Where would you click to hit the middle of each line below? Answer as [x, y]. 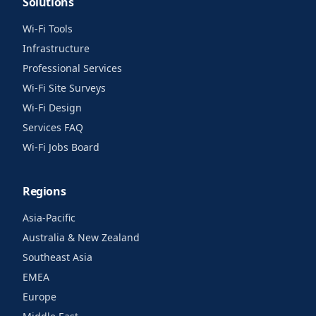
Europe [39, 297]
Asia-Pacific [49, 218]
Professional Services [72, 68]
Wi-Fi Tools [48, 29]
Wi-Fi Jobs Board [61, 147]
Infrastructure [56, 48]
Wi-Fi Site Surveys [64, 88]
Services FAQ [53, 127]
